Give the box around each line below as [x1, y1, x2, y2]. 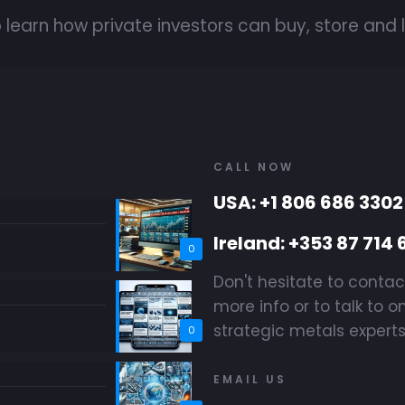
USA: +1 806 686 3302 [213, 190, 403, 216]
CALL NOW [213, 159, 294, 175]
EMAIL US [213, 372, 287, 388]
